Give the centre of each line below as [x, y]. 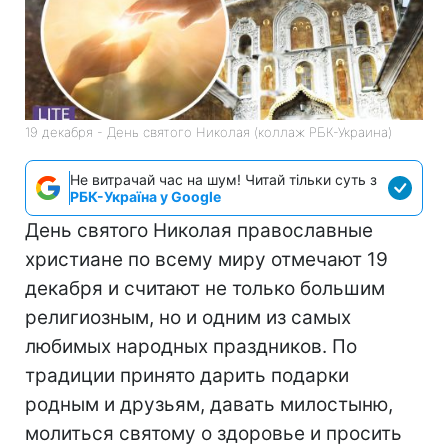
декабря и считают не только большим [205, 288]
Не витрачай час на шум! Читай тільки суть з [223, 179]
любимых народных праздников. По [191, 346]
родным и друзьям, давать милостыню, [209, 404]
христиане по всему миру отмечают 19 [206, 259]
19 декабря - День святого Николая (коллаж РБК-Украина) [208, 131]
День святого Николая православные [199, 230]
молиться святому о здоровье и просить [213, 433]
